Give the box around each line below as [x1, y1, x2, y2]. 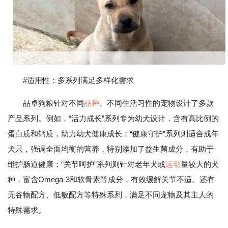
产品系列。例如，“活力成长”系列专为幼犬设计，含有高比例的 [8, 114, 219, 123]
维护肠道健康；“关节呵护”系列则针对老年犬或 [8, 160, 165, 169]
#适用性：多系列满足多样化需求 [23, 76, 134, 85]
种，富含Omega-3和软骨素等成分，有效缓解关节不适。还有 [8, 175, 215, 184]
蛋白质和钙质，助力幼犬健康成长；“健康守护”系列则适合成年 [8, 129, 219, 138]
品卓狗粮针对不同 [23, 99, 84, 108]
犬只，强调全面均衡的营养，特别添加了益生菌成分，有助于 [8, 145, 214, 154]
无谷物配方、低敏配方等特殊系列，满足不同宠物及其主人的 [8, 190, 214, 199]
